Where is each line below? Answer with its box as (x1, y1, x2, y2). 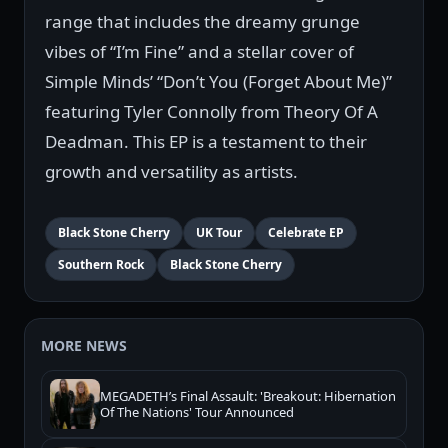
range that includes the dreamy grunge (45, 10, 360, 34)
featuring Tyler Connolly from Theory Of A (45, 100, 378, 124)
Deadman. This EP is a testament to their (45, 130, 367, 154)
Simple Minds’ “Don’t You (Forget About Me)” (45, 70, 392, 94)
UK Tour (196, 224, 242, 242)
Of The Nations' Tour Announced (100, 403, 294, 422)
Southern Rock (58, 256, 144, 274)
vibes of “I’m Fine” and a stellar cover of (45, 40, 354, 64)
